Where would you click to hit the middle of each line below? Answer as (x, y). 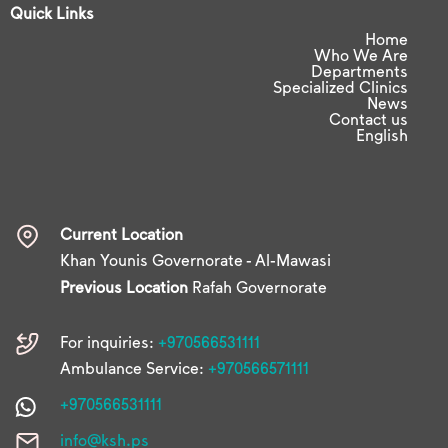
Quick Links (52, 13)
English (382, 135)
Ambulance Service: (134, 367)
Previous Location (124, 286)
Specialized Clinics (340, 87)
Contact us (368, 119)
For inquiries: (109, 341)
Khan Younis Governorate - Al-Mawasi (195, 259)
